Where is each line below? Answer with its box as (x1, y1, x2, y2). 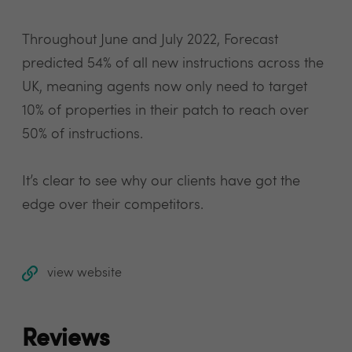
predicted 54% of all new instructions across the (22, 57, 324, 71)
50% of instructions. (22, 127, 143, 141)
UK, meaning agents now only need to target (22, 80, 307, 94)
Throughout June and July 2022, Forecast (22, 33, 278, 47)
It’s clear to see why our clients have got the (22, 174, 300, 189)
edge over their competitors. (22, 198, 207, 212)
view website (47, 267, 122, 280)
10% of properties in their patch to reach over (22, 104, 309, 118)
